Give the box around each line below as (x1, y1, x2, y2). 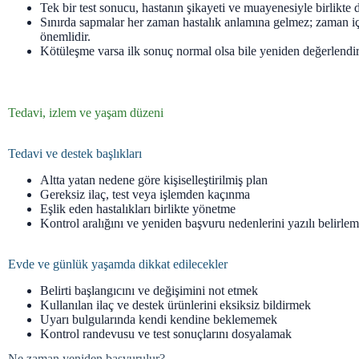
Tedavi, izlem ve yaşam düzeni (8, 105, 163, 119)
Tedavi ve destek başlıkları (8, 146, 142, 160)
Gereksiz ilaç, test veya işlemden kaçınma (40, 187, 250, 201)
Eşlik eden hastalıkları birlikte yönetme (40, 201, 236, 216)
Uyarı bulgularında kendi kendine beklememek (40, 312, 277, 326)
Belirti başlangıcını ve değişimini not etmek (40, 283, 258, 297)
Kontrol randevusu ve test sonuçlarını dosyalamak (40, 326, 292, 341)
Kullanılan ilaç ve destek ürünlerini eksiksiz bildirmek (40, 297, 311, 312)
